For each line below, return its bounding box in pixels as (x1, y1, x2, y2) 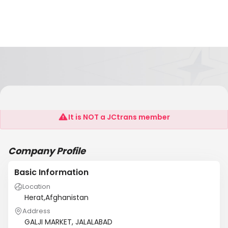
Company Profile (8, 145, 85, 157)
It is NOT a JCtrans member (68, 112, 170, 122)
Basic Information (14, 166, 89, 178)
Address (22, 206, 50, 216)
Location (22, 182, 50, 191)
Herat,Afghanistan (24, 192, 89, 203)
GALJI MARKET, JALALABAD (24, 217, 112, 227)
